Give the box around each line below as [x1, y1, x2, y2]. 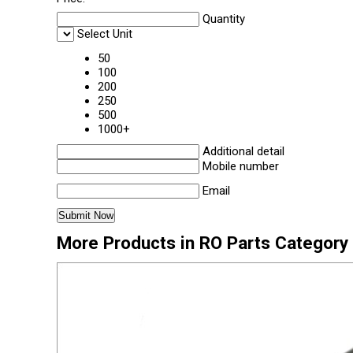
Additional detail [203, 144, 284, 158]
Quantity [203, 12, 245, 26]
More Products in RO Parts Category [57, 232, 348, 253]
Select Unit [77, 27, 132, 41]
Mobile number [203, 159, 279, 173]
